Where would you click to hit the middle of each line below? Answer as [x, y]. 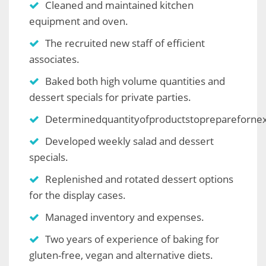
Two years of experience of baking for [132, 239]
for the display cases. [77, 195]
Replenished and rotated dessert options [139, 179]
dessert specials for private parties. [110, 97]
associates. [54, 59]
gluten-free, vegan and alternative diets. [121, 255]
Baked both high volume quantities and [135, 81]
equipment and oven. [79, 21]
